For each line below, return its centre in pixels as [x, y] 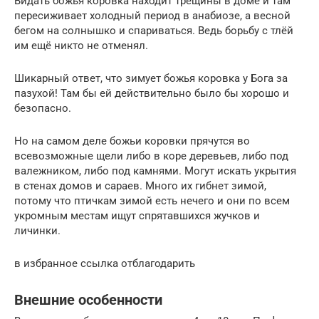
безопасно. [43, 109]
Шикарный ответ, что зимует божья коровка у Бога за [151, 79]
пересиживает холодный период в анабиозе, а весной [152, 16]
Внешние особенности [88, 300]
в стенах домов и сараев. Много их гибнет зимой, [140, 186]
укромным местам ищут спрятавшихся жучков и [137, 216]
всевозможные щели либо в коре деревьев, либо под [151, 156]
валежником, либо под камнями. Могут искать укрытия [155, 171]
